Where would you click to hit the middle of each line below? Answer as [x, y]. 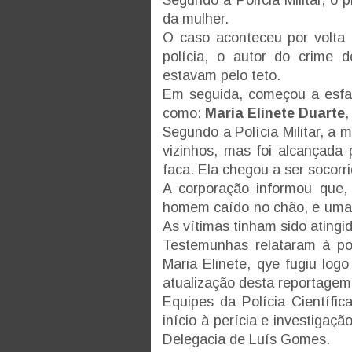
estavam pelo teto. [224, 75]
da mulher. [196, 18]
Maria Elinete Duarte [275, 113]
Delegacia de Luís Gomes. [246, 339]
